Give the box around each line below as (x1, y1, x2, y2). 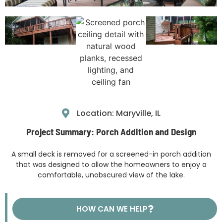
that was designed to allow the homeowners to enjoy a (15, 160, 207, 170)
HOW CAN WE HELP (76, 203, 148, 214)
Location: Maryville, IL (76, 108, 161, 119)
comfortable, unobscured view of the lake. (37, 170, 185, 180)
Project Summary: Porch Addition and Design (26, 126, 196, 138)
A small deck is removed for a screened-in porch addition (11, 149, 211, 160)
